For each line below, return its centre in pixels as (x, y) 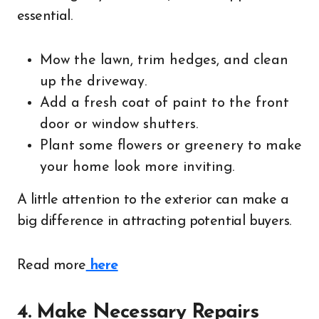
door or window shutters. (119, 125)
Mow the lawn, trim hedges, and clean (164, 61)
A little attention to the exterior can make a (153, 200)
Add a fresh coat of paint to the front (164, 103)
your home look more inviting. (137, 167)
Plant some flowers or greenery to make (171, 146)
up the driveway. (93, 82)
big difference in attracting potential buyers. (154, 221)
